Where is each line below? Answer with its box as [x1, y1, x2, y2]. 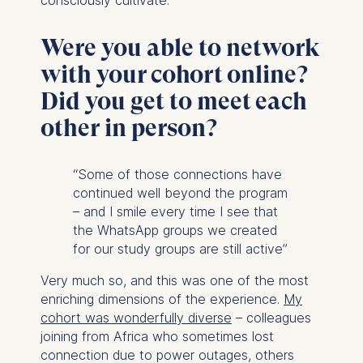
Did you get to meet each [40, 86, 307, 115]
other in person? [40, 113, 217, 142]
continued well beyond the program [72, 184, 288, 201]
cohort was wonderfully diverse [40, 309, 232, 326]
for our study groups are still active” [72, 240, 288, 257]
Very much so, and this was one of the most [40, 271, 309, 288]
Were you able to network [40, 32, 320, 62]
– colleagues [231, 309, 311, 326]
